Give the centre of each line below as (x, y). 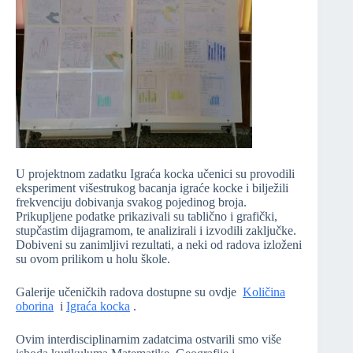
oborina (35, 307)
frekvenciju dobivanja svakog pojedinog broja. (131, 203)
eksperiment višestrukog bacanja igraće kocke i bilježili (152, 188)
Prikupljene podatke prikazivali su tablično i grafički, (147, 217)
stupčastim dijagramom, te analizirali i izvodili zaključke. (156, 231)
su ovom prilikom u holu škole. (93, 259)
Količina (264, 292)
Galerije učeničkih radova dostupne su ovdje (129, 292)
